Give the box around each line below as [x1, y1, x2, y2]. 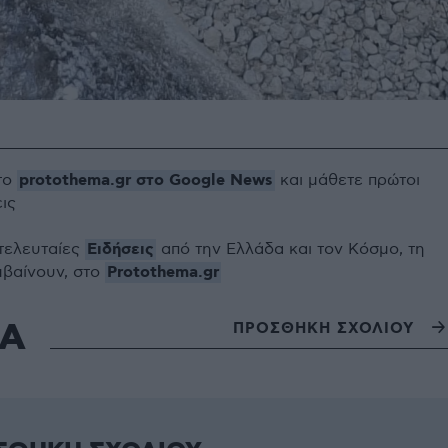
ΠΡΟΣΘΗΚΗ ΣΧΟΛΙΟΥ [233, 318, 414, 339]
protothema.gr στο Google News [19, 170, 273, 192]
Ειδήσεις [87, 239, 154, 261]
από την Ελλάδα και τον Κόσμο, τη [156, 240, 425, 260]
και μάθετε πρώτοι [275, 171, 420, 191]
